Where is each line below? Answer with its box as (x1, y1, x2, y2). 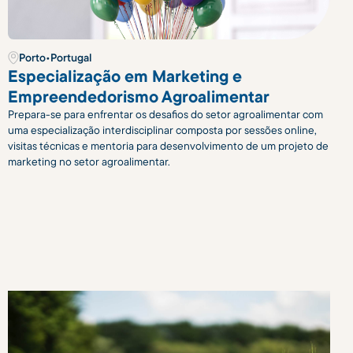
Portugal (50, 50, 91, 65)
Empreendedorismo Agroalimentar (7, 86, 269, 107)
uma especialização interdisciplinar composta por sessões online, (7, 123, 317, 138)
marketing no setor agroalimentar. (7, 154, 170, 169)
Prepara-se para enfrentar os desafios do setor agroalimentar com (7, 107, 323, 122)
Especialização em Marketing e (7, 65, 242, 87)
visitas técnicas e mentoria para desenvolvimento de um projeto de (7, 139, 329, 154)
